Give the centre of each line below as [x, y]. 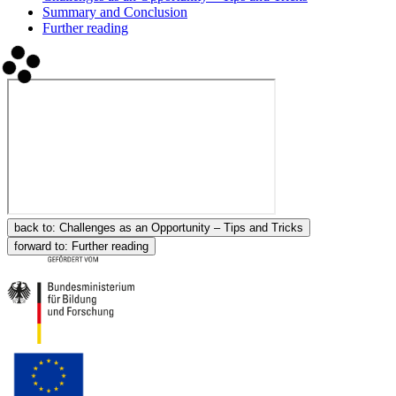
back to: [37, 227]
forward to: [43, 246]
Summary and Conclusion [115, 11]
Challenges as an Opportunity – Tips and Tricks [181, 227]
